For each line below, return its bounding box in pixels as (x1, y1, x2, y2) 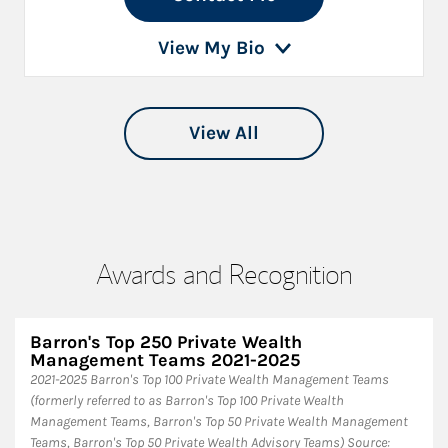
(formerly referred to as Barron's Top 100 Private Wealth (30, 391, 344, 409)
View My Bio (157, 36, 265, 59)
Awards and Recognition (96, 255, 352, 291)
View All (189, 121, 259, 144)
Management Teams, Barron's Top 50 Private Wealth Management (30, 412, 408, 430)
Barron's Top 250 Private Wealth (30, 330, 302, 353)
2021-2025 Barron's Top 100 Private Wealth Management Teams (30, 370, 389, 388)
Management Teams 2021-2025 (30, 348, 300, 371)
